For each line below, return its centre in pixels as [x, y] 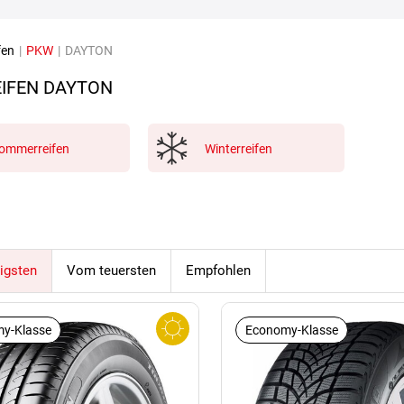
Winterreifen [239, 148]
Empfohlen [218, 270]
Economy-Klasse [291, 330]
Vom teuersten [111, 270]
